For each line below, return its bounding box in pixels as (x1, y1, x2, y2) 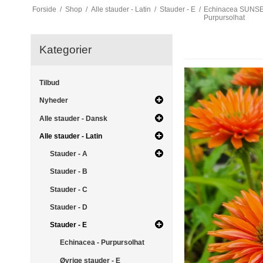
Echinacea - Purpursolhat (60, 238, 144, 247)
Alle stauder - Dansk (39, 114, 107, 123)
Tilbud (39, 79, 59, 87)
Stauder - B (49, 167, 87, 176)
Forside (32, 5, 56, 14)
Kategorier (39, 43, 92, 56)
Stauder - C (49, 185, 87, 194)
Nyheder (39, 96, 68, 105)
